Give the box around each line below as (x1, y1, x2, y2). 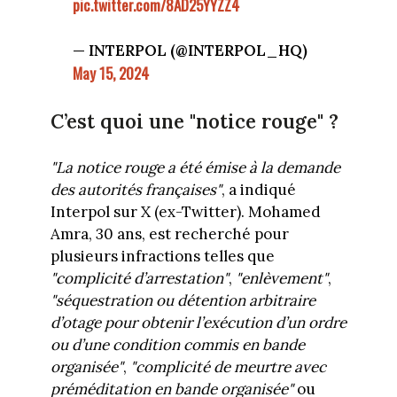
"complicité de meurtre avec (129, 357, 326, 378)
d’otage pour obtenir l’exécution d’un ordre (50, 313, 346, 333)
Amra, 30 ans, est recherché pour (50, 224, 289, 245)
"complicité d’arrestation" (50, 269, 229, 289)
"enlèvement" (235, 269, 328, 289)
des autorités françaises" (50, 180, 222, 200)
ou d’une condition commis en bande (50, 335, 305, 355)
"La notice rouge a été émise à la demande (50, 158, 340, 178)
